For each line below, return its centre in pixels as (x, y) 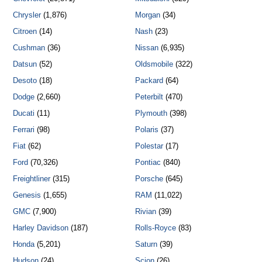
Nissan (146, 47)
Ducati (24, 113)
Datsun (25, 64)
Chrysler (27, 15)
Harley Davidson (41, 227)
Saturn (146, 244)
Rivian (145, 211)
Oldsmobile (154, 64)
